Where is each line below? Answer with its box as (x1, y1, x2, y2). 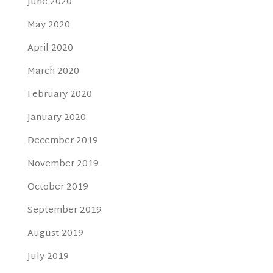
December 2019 (27, 133, 98, 150)
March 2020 (27, 63, 79, 80)
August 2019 (27, 225, 83, 243)
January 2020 (27, 110, 86, 127)
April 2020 (27, 40, 73, 57)
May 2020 (27, 17, 70, 34)
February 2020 (27, 87, 92, 104)
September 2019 (27, 202, 102, 219)
